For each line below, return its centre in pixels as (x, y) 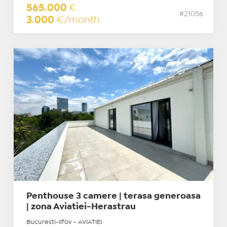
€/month (78, 20)
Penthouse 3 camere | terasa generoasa (113, 197)
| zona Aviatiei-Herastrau (81, 207)
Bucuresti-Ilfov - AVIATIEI (64, 222)
